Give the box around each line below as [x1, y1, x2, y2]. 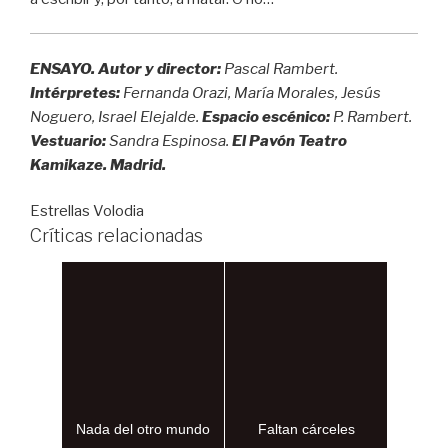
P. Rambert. [330, 107, 412, 126]
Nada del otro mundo [76, 420, 210, 437]
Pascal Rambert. [221, 59, 338, 78]
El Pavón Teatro [232, 131, 347, 150]
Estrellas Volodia [30, 202, 144, 220]
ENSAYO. [30, 59, 98, 78]
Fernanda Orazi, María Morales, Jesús [120, 83, 381, 102]
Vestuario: [30, 131, 106, 150]
